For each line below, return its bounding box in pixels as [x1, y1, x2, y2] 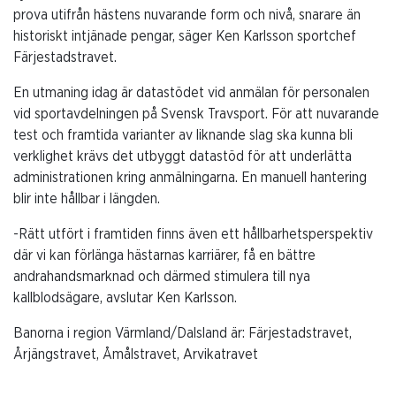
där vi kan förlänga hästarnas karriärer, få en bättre [13, 248, 316, 263]
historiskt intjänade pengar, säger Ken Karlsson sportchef [13, 29, 356, 44]
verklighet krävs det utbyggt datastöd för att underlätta [13, 149, 352, 164]
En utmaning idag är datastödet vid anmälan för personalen [13, 86, 369, 101]
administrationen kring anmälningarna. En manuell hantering [13, 171, 367, 186]
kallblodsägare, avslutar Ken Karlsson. [13, 291, 237, 306]
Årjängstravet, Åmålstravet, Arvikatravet [13, 347, 258, 362]
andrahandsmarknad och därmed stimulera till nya [13, 270, 310, 285]
